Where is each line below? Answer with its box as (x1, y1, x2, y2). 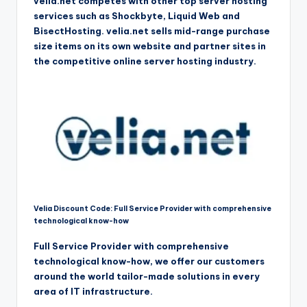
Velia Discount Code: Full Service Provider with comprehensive (34, 204, 271, 214)
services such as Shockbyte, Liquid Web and (34, 10, 240, 21)
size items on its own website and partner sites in (34, 40, 266, 51)
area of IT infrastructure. (34, 286, 153, 297)
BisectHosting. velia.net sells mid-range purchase (34, 25, 270, 36)
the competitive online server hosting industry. (34, 55, 256, 66)
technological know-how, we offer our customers (34, 256, 265, 267)
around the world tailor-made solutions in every (34, 271, 260, 282)
